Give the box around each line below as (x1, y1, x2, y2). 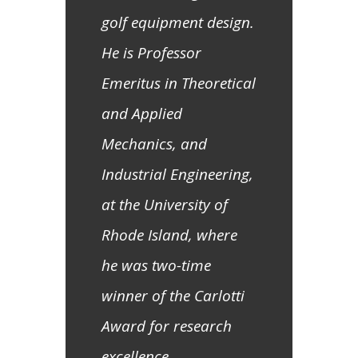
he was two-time (101, 255, 211, 276)
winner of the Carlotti (101, 285, 245, 307)
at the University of (101, 194, 228, 216)
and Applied (101, 103, 182, 125)
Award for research (101, 316, 232, 337)
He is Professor (101, 42, 201, 64)
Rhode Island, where (101, 225, 237, 246)
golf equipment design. (101, 12, 254, 34)
